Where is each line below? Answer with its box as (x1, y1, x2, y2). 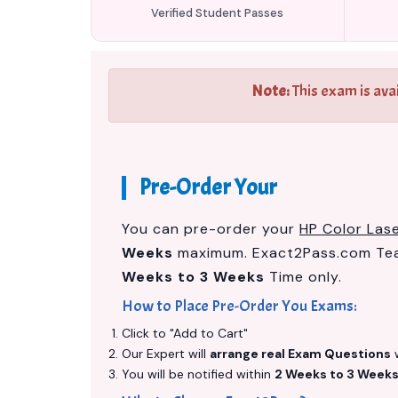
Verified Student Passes (151, 5, 284, 20)
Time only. (265, 267, 342, 286)
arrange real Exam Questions (210, 346, 391, 362)
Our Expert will (122, 346, 210, 362)
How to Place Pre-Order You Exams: (122, 296, 357, 316)
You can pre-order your (122, 219, 299, 238)
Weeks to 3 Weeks (122, 267, 265, 286)
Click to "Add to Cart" (122, 325, 248, 341)
